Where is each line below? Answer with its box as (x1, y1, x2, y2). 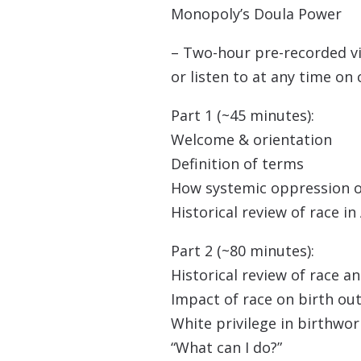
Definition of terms (171, 154, 304, 174)
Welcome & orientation (171, 130, 332, 150)
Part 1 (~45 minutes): (171, 106, 314, 126)
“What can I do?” (171, 338, 282, 358)
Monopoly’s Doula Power (171, 4, 342, 24)
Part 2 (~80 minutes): (171, 241, 314, 261)
